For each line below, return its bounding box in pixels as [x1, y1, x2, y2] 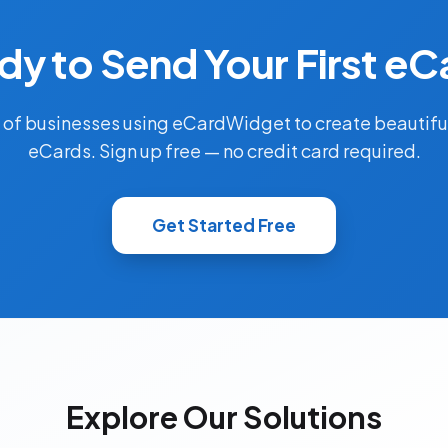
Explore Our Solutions [66, 398, 382, 437]
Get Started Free [152, 214, 296, 237]
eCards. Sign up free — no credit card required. [27, 139, 421, 163]
